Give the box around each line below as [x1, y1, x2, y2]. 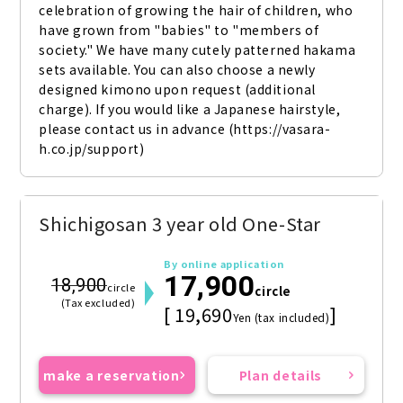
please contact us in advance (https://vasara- [39, 120, 331, 139]
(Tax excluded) [60, 295, 136, 310]
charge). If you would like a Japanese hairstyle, [39, 100, 341, 119]
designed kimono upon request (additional [39, 80, 316, 99]
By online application [164, 256, 284, 272]
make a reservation [43, 366, 180, 385]
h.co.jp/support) [39, 139, 145, 158]
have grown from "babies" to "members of [39, 21, 319, 40]
